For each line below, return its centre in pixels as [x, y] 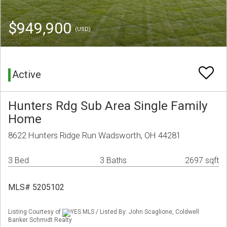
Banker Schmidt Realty [40, 220]
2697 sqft [202, 161]
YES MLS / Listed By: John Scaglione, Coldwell [135, 212]
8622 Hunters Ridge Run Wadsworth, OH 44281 [94, 136]
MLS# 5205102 [36, 187]
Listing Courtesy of [35, 212]
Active [27, 75]
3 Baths [113, 161]
